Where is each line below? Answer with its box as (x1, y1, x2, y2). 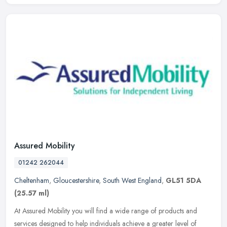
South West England (103, 175, 162, 186)
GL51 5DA (166, 175, 201, 186)
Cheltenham (14, 175, 49, 186)
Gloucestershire (53, 175, 99, 186)
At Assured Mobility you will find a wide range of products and (14, 206, 197, 216)
